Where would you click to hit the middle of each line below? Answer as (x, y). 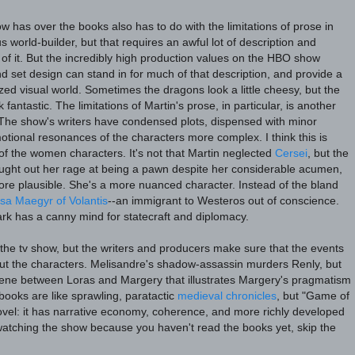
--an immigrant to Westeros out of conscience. (223, 200)
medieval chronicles (227, 296)
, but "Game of (313, 296)
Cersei (291, 153)
